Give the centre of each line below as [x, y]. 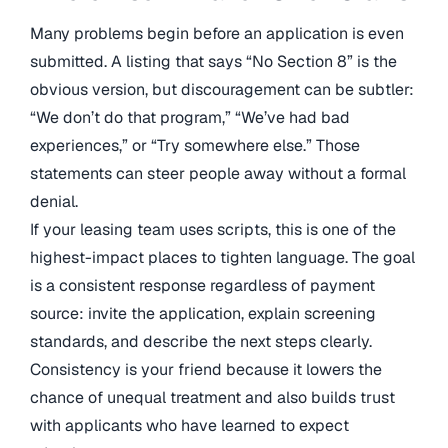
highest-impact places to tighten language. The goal [222, 258]
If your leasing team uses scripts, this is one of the [213, 230]
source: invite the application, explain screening [203, 314]
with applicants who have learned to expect [189, 426]
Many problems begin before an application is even [217, 34]
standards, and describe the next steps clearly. [201, 342]
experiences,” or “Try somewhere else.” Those [195, 146]
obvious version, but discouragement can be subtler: [222, 90]
